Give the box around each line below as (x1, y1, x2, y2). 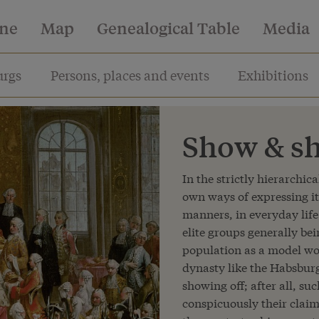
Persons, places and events (50, 66, 209, 84)
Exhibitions (238, 66, 309, 84)
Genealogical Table (97, 17, 240, 38)
